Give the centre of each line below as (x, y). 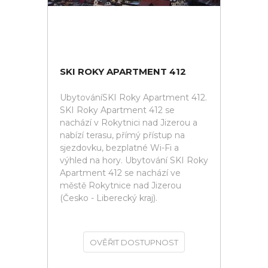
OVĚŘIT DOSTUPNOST (134, 242)
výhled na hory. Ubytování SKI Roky (134, 160)
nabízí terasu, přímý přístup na (122, 135)
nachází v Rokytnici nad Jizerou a (129, 123)
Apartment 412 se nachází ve (120, 173)
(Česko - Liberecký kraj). (109, 198)
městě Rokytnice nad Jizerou (121, 185)
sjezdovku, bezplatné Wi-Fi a (119, 148)
